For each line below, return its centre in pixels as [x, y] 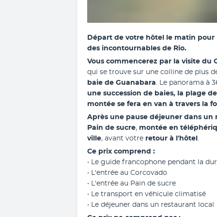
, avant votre [123, 139]
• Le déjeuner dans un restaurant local [151, 205]
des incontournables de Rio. [138, 48]
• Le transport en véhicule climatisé [147, 194]
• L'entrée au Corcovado [127, 173]
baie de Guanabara [122, 83]
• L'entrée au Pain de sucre [132, 184]
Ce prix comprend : [121, 152]
